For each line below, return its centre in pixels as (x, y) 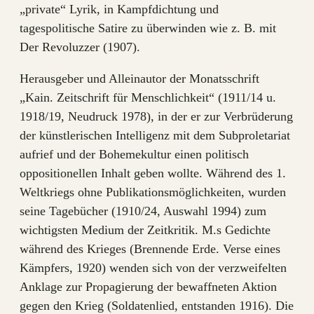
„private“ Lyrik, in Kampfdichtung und (119, 9)
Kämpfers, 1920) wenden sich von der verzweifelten (153, 268)
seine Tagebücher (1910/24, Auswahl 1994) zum (143, 211)
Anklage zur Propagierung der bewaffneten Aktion (148, 287)
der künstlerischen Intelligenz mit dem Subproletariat (155, 135)
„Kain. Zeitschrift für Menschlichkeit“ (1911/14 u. (148, 97)
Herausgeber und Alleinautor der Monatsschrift (139, 78)
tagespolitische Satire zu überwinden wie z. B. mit (148, 28)
